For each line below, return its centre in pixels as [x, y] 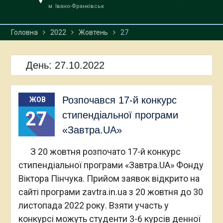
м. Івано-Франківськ [76, 6]
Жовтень [93, 32]
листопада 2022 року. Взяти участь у [93, 205]
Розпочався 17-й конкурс [119, 100]
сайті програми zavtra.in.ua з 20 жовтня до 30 [111, 192]
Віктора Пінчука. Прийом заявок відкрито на [109, 178]
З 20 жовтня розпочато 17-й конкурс [99, 152]
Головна [24, 32]
